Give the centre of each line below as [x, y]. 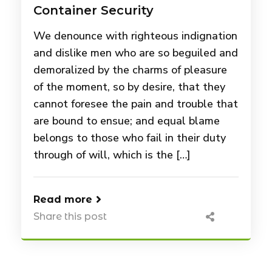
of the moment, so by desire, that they [129, 87]
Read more [63, 200]
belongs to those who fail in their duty [130, 138]
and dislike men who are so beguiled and [136, 53]
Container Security [93, 11]
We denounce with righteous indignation [135, 36]
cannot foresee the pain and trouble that [136, 104]
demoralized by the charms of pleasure [130, 70]
